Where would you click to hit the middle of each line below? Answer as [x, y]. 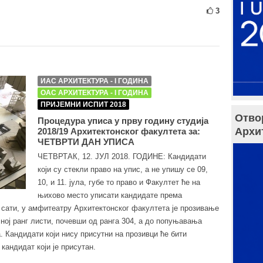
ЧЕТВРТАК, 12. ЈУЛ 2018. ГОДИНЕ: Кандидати [122, 156]
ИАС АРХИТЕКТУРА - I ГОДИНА [95, 81]
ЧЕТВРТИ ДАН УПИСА [86, 142]
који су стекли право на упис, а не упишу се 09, [123, 169]
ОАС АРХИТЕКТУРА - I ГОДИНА [95, 93]
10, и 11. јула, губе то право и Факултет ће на [119, 182]
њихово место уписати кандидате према [110, 195]
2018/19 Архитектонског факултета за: [119, 131]
